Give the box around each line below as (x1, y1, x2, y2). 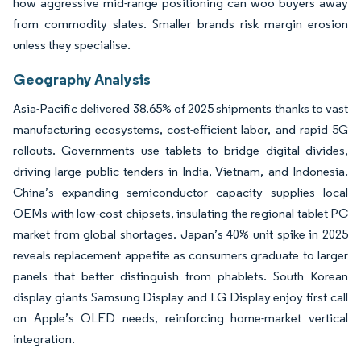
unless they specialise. (13, 36, 131, 52)
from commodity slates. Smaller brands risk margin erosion (13, 15, 348, 31)
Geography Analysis (13, 68, 151, 89)
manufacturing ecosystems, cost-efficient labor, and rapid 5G (13, 121, 348, 137)
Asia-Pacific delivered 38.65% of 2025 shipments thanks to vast (13, 100, 348, 116)
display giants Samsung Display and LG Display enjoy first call (13, 288, 348, 305)
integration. (13, 330, 75, 346)
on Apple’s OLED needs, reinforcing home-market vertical (13, 309, 348, 326)
